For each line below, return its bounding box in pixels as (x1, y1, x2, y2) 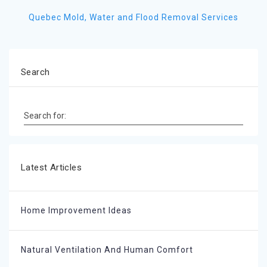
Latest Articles (21, 162, 82, 173)
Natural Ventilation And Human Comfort (21, 244, 193, 254)
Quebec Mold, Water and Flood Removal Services (29, 12, 238, 22)
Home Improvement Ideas (21, 205, 132, 215)
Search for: (24, 110, 67, 120)
